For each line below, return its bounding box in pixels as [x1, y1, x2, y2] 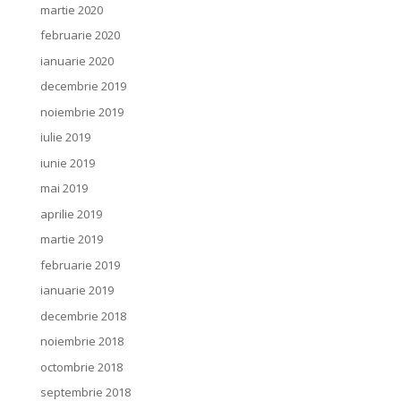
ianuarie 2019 [39, 282, 114, 298]
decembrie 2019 [39, 78, 126, 94]
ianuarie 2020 [39, 52, 114, 69]
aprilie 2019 [39, 205, 102, 222]
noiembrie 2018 [39, 333, 124, 349]
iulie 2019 [39, 129, 90, 145]
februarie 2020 [39, 27, 120, 43]
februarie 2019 [39, 256, 120, 273]
